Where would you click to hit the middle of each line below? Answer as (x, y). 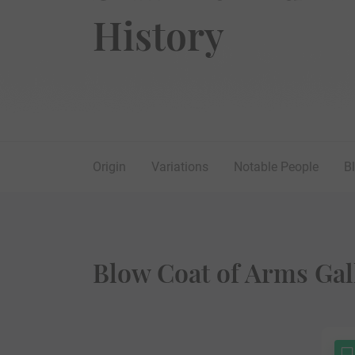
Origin (109, 167)
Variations (180, 167)
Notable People (276, 167)
